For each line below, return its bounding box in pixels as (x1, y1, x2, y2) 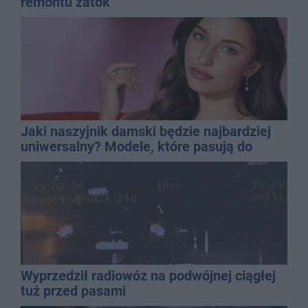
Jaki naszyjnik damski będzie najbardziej (21, 122, 271, 140)
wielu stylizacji (21, 153, 110, 170)
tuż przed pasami (21, 282, 126, 299)
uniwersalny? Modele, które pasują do (21, 137, 252, 155)
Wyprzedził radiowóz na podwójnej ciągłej (21, 267, 276, 284)
